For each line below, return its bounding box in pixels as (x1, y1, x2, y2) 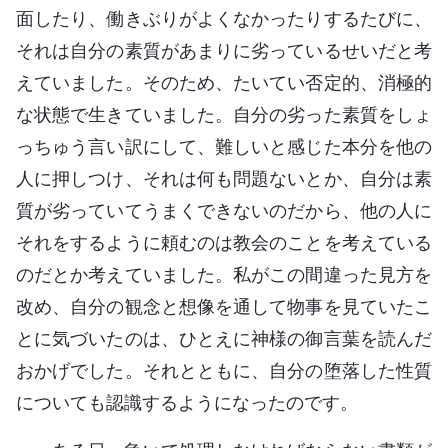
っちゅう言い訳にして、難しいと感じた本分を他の (16, 135, 432, 157)
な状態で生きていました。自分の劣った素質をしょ (16, 103, 432, 125)
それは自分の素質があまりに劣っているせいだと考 (16, 39, 432, 61)
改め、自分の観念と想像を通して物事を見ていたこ (16, 295, 432, 317)
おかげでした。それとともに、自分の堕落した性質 (16, 359, 432, 381)
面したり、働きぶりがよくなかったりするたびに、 (16, 7, 432, 29)
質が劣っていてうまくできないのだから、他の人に (16, 199, 432, 221)
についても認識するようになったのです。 (16, 391, 358, 413)
